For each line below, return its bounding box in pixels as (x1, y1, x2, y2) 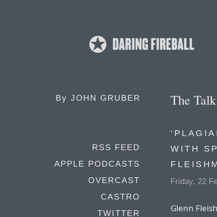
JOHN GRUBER (71, 93, 140, 103)
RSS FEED (92, 143, 140, 152)
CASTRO (101, 192, 140, 201)
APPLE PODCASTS (54, 159, 140, 169)
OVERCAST (88, 176, 140, 185)
